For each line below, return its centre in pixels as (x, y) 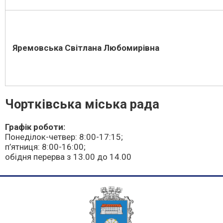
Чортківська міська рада (82, 104)
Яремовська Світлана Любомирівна (86, 48)
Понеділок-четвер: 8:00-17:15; (64, 137)
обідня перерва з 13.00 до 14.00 (68, 157)
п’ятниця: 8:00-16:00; (45, 147)
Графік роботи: (35, 127)
